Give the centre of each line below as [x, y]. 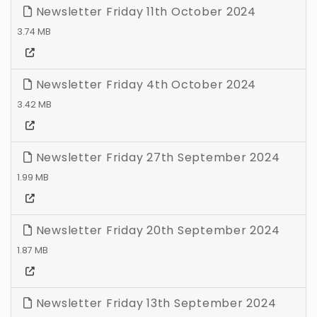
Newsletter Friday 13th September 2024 [154, 304]
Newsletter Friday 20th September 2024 [156, 231]
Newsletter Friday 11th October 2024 [144, 12]
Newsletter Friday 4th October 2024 [144, 85]
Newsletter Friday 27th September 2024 [156, 158]
